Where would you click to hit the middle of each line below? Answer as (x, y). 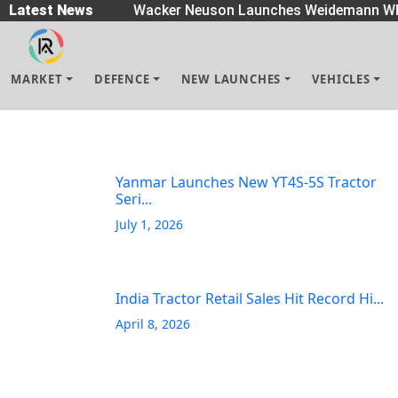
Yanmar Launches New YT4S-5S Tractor (246, 182)
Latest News (51, 10)
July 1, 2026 (149, 224)
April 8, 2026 (153, 324)
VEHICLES (341, 79)
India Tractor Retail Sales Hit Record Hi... (250, 298)
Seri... (134, 199)
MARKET (37, 79)
